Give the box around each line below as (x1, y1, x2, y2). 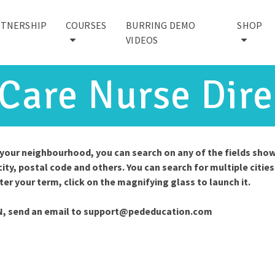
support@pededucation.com (83, 205, 212, 217)
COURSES (65, 19, 107, 31)
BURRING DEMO (126, 19, 196, 31)
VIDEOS (126, 34, 158, 46)
